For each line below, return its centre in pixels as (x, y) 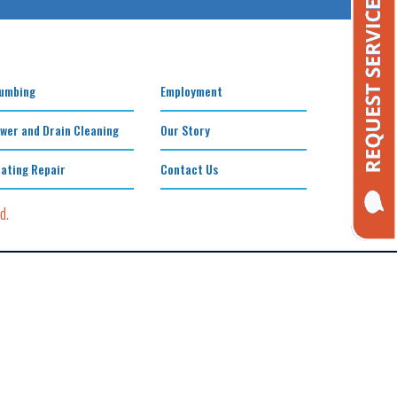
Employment (191, 91)
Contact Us (189, 169)
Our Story (185, 130)
